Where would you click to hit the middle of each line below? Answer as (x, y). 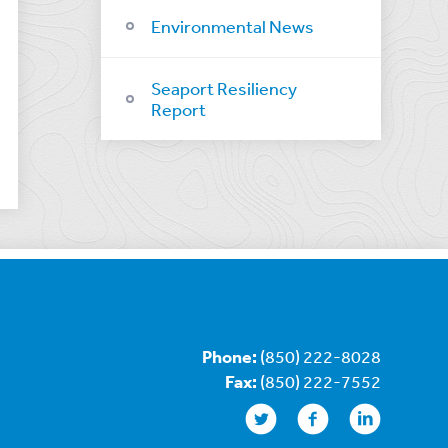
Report (178, 108)
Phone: (230, 356)
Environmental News (232, 25)
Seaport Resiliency (223, 87)
